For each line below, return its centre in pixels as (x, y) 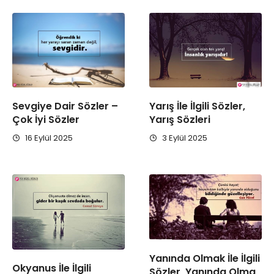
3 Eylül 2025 (184, 138)
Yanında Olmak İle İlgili (205, 259)
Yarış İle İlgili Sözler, (197, 106)
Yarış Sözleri (180, 120)
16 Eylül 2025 (48, 138)
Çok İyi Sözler (46, 120)
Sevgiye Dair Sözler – (65, 106)
